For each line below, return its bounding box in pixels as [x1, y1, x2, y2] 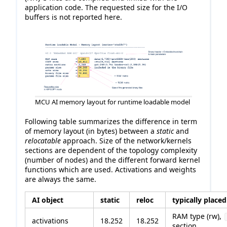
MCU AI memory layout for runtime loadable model [35, 97, 190, 107]
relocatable [25, 136, 61, 146]
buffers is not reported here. [25, 12, 122, 22]
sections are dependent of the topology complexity [25, 145, 197, 156]
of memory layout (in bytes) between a [25, 126, 157, 136]
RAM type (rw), [172, 211, 223, 221]
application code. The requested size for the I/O [25, 2, 187, 12]
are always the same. [25, 174, 96, 184]
